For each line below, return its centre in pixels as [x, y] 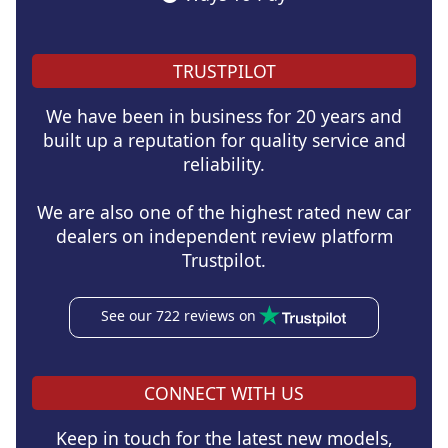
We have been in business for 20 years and [224, 115]
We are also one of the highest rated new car [224, 211]
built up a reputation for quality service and [224, 139]
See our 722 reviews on [178, 315]
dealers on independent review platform [224, 235]
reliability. [224, 163]
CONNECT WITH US [224, 393]
